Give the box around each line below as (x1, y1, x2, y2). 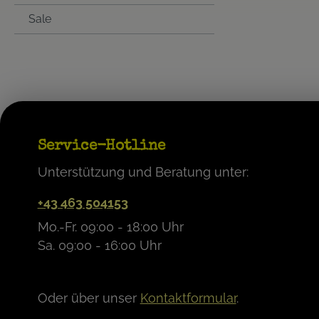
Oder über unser (37, 291, 140, 305)
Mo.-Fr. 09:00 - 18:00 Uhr (37, 219, 184, 234)
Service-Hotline (37, 139, 165, 154)
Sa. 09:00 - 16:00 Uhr (37, 238, 162, 253)
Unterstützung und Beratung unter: (37, 164, 249, 179)
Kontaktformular (140, 291, 236, 305)
